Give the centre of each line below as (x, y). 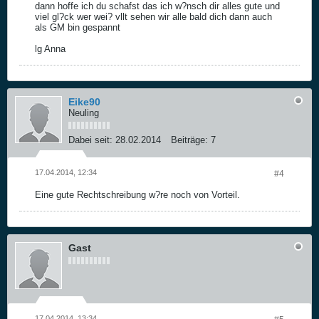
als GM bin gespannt (78, 27)
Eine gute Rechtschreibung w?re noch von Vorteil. (137, 195)
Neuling (84, 113)
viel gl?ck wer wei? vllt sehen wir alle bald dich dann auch (153, 17)
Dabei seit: (90, 140)
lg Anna (50, 49)
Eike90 (84, 102)
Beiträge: (189, 140)
